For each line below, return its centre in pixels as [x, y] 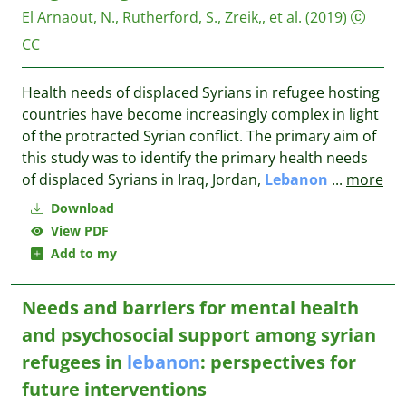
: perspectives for [278, 362]
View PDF [76, 231]
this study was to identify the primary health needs [195, 158]
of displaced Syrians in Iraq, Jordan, [143, 179]
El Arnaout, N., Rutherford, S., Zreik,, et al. [162, 17]
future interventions [114, 389]
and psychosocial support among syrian [199, 335]
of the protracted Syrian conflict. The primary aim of [199, 136]
